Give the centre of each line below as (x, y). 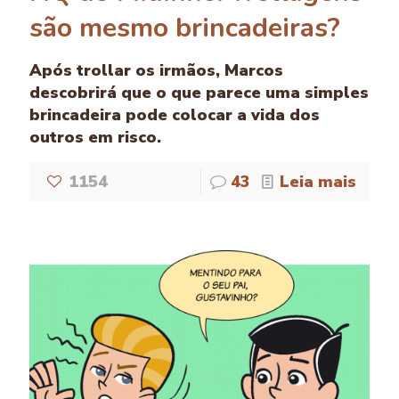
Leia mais (318, 181)
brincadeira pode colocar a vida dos (175, 114)
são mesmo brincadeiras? (185, 28)
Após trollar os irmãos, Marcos (156, 70)
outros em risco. (95, 137)
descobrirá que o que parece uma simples (199, 92)
